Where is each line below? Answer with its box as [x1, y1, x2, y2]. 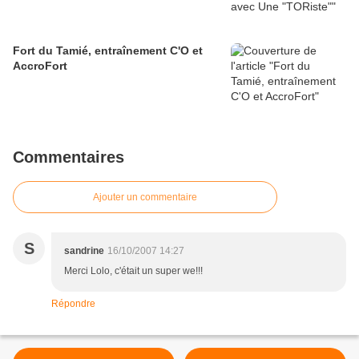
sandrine [64, 245, 104, 257]
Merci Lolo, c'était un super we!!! [64, 265, 205, 277]
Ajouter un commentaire [93, 192, 197, 204]
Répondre [51, 298, 95, 310]
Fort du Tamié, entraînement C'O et [13, 44, 203, 58]
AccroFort [13, 59, 67, 73]
